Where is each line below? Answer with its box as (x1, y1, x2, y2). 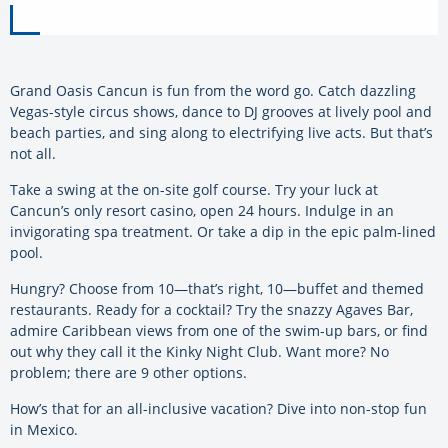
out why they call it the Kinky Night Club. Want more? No (10, 341, 389, 361)
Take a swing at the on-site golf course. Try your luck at (10, 179, 378, 199)
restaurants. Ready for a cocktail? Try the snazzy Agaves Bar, (10, 299, 413, 319)
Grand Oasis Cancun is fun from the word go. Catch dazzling (10, 80, 416, 100)
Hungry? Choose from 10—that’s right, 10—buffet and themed (10, 278, 424, 298)
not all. (10, 143, 56, 163)
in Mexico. (10, 419, 78, 439)
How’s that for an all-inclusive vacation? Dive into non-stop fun (10, 398, 427, 418)
